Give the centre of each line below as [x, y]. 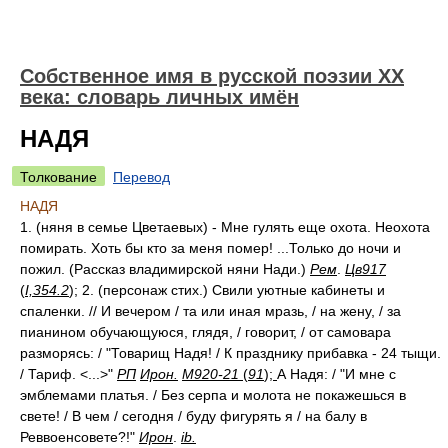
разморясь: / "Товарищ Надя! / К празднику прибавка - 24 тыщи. [230, 353]
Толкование [58, 177]
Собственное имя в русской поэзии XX [212, 76]
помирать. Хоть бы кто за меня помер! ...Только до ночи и [210, 248]
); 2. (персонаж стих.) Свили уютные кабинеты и [227, 290]
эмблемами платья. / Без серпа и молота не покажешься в [213, 395]
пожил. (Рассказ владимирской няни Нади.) [165, 269]
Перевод [141, 177]
